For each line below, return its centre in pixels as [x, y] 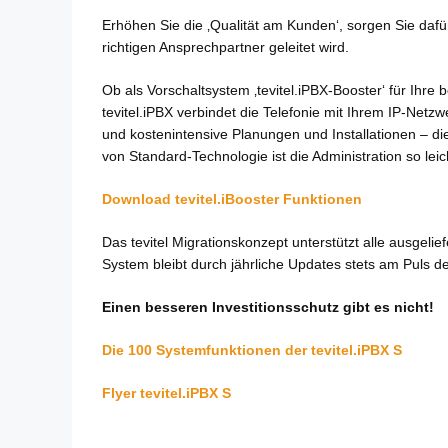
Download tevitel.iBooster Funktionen [232, 199]
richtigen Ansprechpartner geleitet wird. [225, 47]
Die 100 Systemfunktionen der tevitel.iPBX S [252, 350]
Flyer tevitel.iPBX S [166, 393]
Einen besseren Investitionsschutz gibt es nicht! [268, 307]
